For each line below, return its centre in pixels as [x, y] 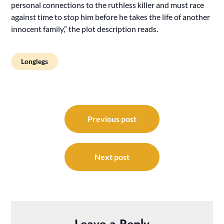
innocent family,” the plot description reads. [85, 28]
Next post [112, 156]
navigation [39, 122]
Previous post [112, 118]
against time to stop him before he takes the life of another [111, 16]
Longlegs [35, 61]
